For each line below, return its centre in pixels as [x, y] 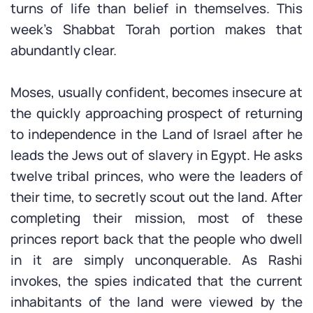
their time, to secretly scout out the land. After [156, 197]
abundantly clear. [64, 50]
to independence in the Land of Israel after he [156, 134]
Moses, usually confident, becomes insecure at [156, 92]
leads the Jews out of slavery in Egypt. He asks [156, 155]
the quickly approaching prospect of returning [156, 113]
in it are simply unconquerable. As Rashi [156, 260]
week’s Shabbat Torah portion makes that [156, 29]
